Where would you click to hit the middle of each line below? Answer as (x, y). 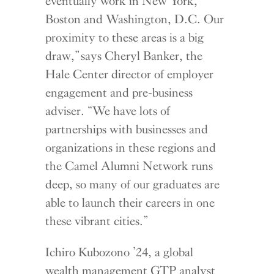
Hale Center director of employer (130, 74)
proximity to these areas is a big (125, 37)
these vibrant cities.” (96, 220)
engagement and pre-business (119, 92)
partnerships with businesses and (127, 129)
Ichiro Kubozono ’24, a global (120, 252)
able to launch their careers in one (130, 202)
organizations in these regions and (131, 147)
